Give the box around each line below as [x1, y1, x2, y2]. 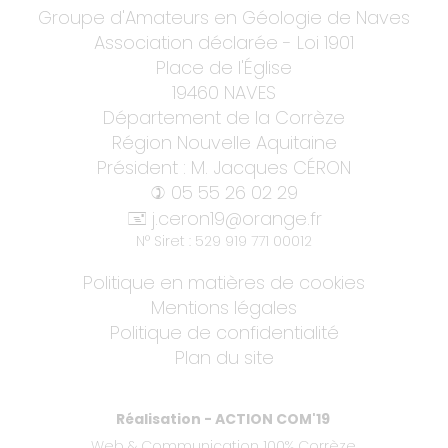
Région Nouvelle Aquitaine [111, 129, 337, 155]
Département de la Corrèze [103, 104, 345, 130]
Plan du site [174, 344, 274, 370]
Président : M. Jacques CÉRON [97, 154, 351, 180]
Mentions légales [151, 294, 297, 320]
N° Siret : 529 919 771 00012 [136, 230, 312, 251]
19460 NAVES [172, 79, 276, 105]
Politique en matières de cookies [83, 269, 365, 295]
